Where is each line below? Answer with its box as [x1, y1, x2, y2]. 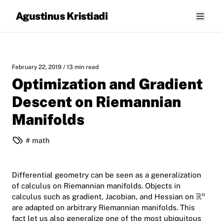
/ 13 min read [63, 64, 99, 71]
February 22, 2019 [12, 64, 63, 71]
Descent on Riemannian [12, 93, 181, 110]
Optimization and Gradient [12, 75, 203, 93]
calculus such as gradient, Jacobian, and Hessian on [12, 192, 196, 201]
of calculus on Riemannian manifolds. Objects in [12, 182, 181, 190]
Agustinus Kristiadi [16, 10, 108, 22]
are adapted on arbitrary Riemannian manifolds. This [12, 203, 195, 212]
